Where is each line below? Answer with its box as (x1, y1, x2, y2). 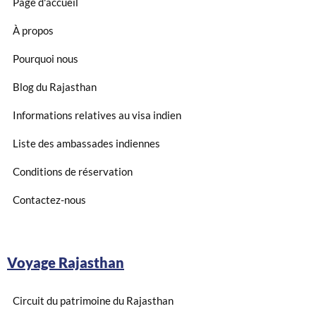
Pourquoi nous (13, 51, 78, 65)
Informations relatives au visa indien (13, 108, 181, 121)
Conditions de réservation (13, 164, 133, 178)
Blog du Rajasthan (13, 80, 97, 93)
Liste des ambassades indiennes (13, 136, 160, 150)
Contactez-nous (13, 193, 86, 206)
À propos (13, 23, 54, 37)
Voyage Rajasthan (7, 253, 124, 271)
